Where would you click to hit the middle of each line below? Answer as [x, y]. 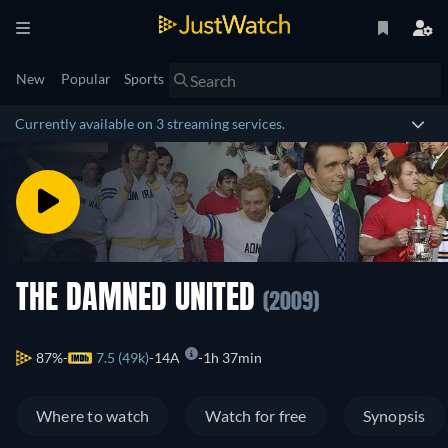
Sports [144, 78]
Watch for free [256, 416]
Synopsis [394, 416]
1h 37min [232, 358]
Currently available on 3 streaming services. [150, 123]
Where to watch [93, 416]
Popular [86, 78]
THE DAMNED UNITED [139, 300]
